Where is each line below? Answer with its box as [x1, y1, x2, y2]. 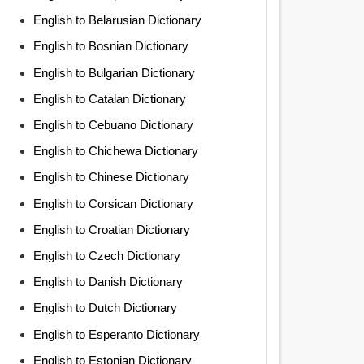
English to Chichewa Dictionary [32, 144, 198, 158]
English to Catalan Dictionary [32, 91, 186, 106]
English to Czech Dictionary [32, 248, 180, 262]
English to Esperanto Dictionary [32, 327, 200, 341]
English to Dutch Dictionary [32, 301, 177, 315]
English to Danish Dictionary [32, 275, 183, 289]
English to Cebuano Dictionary [32, 118, 193, 132]
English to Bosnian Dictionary [32, 39, 188, 54]
